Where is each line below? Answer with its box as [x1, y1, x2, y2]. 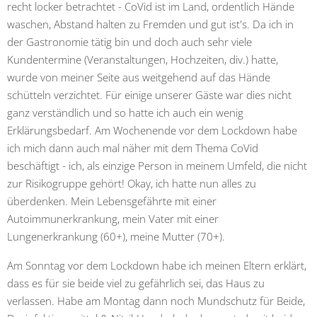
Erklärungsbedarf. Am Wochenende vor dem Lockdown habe [7, 122, 297, 138]
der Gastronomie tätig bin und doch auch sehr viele [7, 33, 252, 50]
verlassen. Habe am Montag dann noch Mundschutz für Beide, [7, 292, 305, 309]
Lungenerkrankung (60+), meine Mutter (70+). [7, 228, 225, 244]
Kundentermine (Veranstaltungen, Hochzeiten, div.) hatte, [7, 51, 278, 67]
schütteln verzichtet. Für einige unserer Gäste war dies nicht [7, 86, 292, 103]
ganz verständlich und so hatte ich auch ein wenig [7, 104, 243, 120]
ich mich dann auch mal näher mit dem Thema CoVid [7, 139, 258, 156]
